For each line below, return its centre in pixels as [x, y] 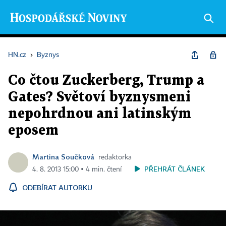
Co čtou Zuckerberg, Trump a [106, 81]
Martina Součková [63, 157]
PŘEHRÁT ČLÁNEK [175, 169]
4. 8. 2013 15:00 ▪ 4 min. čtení [77, 169]
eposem [33, 131]
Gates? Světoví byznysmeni [99, 97]
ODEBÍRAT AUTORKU [57, 187]
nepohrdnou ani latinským [100, 114]
